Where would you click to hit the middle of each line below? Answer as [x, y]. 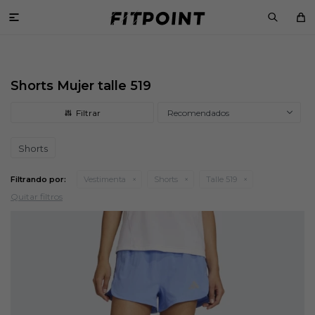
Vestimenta [105, 179]
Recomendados [198, 113]
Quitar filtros [37, 197]
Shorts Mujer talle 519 [81, 86]
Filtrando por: [38, 179]
